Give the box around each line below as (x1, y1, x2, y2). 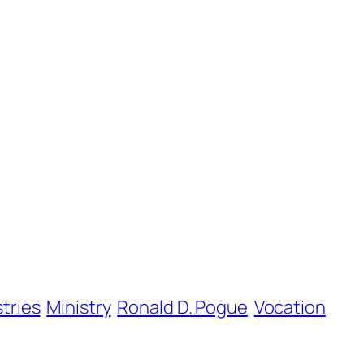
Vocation (253, 295, 326, 320)
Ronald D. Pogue (117, 295, 248, 320)
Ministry (46, 295, 111, 320)
